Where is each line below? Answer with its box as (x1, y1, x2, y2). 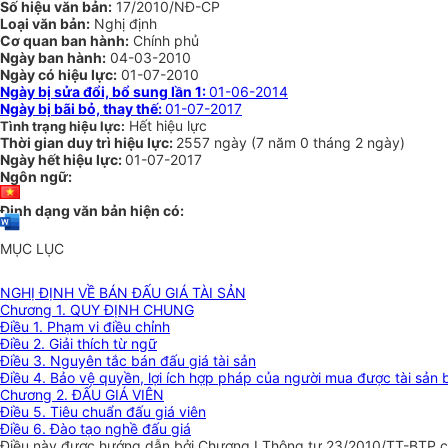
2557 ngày (176, 134, 251, 151)
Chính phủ (129, 32, 199, 49)
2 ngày (355, 134, 400, 151)
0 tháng (300, 134, 355, 151)
